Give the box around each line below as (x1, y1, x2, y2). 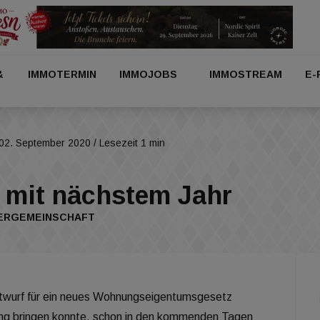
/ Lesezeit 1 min (91, 137, 165, 149)
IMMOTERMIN (28, 69, 97, 80)
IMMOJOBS (119, 69, 178, 80)
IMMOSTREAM (209, 69, 282, 80)
